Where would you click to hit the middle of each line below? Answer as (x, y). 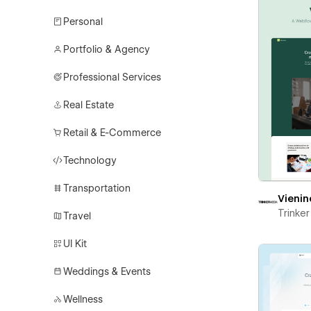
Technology (90, 160)
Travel (77, 216)
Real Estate (89, 105)
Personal (83, 22)
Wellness (83, 299)
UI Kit (75, 244)
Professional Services (112, 77)
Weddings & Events (107, 271)
